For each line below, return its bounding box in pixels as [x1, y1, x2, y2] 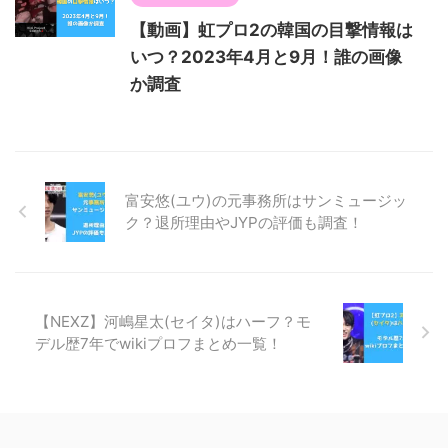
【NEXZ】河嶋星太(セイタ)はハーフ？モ [35, 311, 311, 331]
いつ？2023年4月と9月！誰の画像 [130, 46, 402, 67]
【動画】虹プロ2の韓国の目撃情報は [130, 19, 413, 40]
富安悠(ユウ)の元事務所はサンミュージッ [125, 190, 407, 210]
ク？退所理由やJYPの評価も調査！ [125, 212, 363, 232]
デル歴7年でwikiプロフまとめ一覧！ [35, 333, 282, 353]
